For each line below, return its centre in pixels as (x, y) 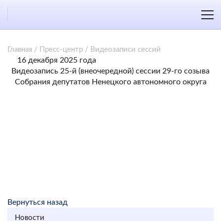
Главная (20, 50)
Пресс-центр (61, 50)
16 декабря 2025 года (57, 60)
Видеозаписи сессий (126, 50)
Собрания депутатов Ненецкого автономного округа (110, 82)
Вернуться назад (37, 202)
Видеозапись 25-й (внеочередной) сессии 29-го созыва (110, 71)
